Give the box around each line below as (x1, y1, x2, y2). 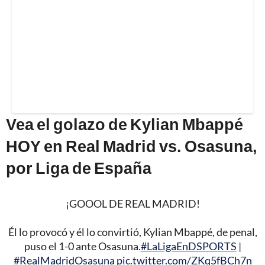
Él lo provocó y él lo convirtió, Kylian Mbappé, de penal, (8, 225, 257, 238)
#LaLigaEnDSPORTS (140, 239, 237, 253)
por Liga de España (6, 157, 151, 177)
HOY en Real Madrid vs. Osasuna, (6, 135, 257, 156)
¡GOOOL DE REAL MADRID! (65, 196, 200, 210)
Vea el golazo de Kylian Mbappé (6, 114, 243, 134)
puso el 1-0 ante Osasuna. (24, 239, 141, 253)
